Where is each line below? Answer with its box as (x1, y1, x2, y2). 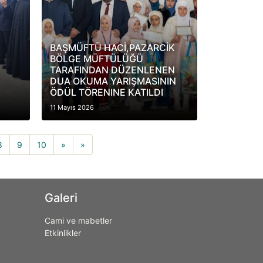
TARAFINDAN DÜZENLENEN (49, 64, 175, 76)
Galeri (45, 191, 77, 205)
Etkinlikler (45, 228, 81, 238)
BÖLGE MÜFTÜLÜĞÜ (49, 53, 143, 65)
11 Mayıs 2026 (49, 103, 94, 112)
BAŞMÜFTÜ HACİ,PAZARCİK (49, 42, 175, 53)
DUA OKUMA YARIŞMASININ (49, 75, 176, 87)
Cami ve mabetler (45, 215, 112, 225)
